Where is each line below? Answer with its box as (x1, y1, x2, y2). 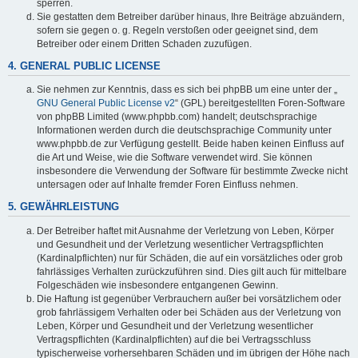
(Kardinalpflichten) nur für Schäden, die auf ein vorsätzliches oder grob (37, 252, 343, 264)
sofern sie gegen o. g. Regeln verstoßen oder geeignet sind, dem (37, 24, 318, 36)
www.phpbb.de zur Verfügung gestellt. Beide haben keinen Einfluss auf (37, 138, 344, 150)
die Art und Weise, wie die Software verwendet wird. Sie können (37, 152, 312, 164)
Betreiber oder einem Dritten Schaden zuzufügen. (37, 38, 252, 50)
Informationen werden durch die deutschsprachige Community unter (37, 125, 332, 137)
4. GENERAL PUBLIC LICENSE (8, 60, 161, 72)
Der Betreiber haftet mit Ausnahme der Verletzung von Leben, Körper (37, 225, 334, 237)
